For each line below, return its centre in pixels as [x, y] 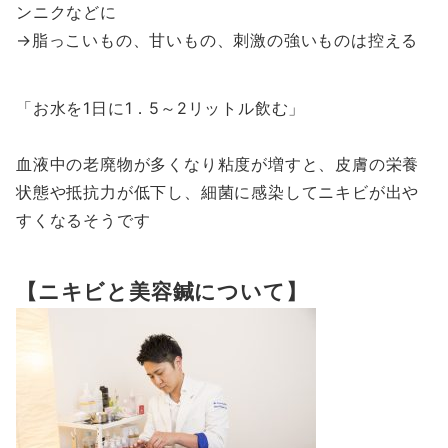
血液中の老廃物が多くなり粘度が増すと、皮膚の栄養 [218, 164]
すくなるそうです [83, 220]
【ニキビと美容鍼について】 [162, 291]
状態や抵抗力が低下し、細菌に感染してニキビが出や [218, 192]
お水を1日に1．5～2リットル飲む [160, 108]
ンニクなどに [66, 12]
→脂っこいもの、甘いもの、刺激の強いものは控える [217, 40]
